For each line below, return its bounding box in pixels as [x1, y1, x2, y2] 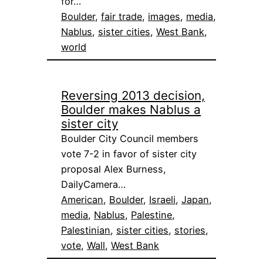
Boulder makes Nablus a [61, 102, 201, 117]
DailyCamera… [61, 178, 126, 190]
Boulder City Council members [61, 132, 198, 144]
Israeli [149, 193, 176, 205]
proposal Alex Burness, [61, 163, 166, 175]
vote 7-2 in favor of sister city [61, 147, 197, 160]
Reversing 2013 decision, [61, 87, 205, 103]
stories [174, 224, 205, 236]
